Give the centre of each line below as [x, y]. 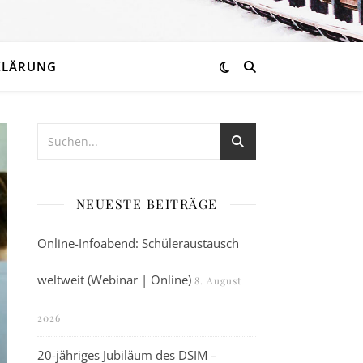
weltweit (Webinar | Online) [114, 280]
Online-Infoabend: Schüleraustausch [138, 243]
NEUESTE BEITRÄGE [147, 204]
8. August [218, 280]
